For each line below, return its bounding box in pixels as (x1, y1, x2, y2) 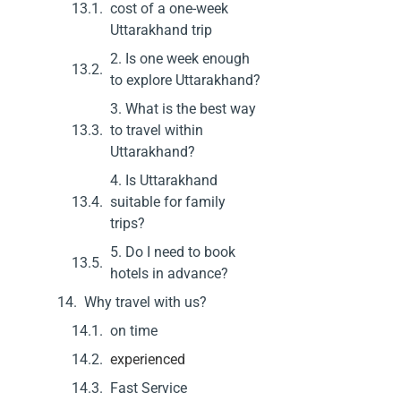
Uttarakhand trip (109, 21, 212, 38)
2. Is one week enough (109, 49, 250, 67)
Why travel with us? (83, 293, 207, 311)
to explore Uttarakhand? (109, 71, 260, 89)
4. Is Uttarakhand (109, 171, 218, 189)
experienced (109, 350, 185, 368)
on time (109, 321, 158, 339)
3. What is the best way (109, 99, 256, 117)
